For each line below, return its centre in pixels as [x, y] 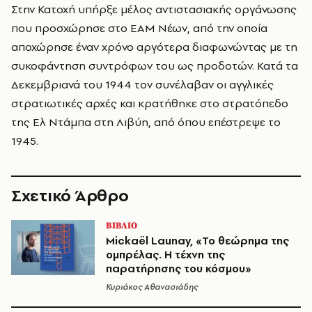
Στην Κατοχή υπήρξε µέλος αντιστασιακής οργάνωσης [154, 9]
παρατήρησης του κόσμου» [179, 269]
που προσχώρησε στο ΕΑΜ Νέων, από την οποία [139, 28]
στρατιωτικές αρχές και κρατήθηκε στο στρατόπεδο [150, 103]
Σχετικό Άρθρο [70, 196]
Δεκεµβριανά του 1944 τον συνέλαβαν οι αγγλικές [142, 85]
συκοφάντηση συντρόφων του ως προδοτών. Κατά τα [155, 66]
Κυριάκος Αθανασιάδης [152, 287]
